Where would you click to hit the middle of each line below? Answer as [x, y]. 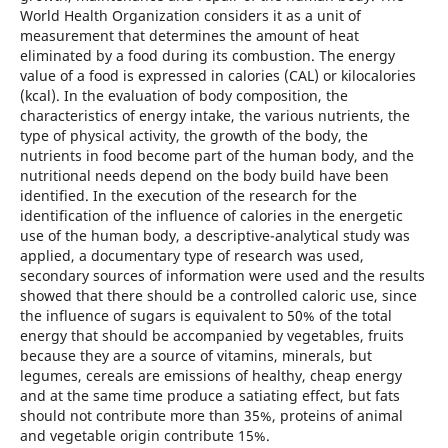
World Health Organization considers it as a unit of [190, 15]
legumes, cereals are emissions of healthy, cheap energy [210, 375]
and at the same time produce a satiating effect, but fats [209, 395]
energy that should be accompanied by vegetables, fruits [211, 335]
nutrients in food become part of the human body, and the [216, 155]
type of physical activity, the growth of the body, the [193, 135]
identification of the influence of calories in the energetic [211, 215]
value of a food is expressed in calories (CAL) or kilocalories [217, 75]
